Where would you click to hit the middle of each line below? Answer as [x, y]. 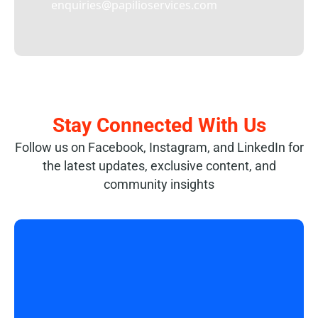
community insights [159, 184]
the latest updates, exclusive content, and [159, 166]
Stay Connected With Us [159, 125]
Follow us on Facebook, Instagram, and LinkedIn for [159, 147]
